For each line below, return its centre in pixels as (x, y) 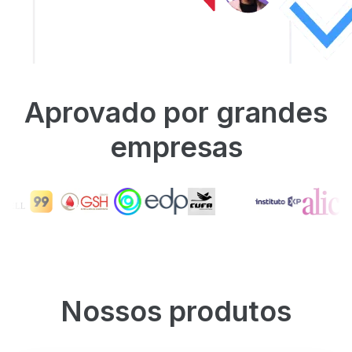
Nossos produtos (176, 312)
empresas (176, 147)
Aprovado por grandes (176, 113)
